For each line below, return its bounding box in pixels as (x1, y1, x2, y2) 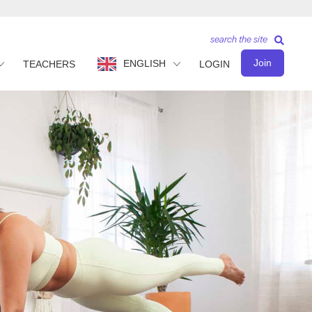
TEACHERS (23, 58, 75, 70)
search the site (210, 32, 267, 45)
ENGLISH (123, 57, 166, 69)
